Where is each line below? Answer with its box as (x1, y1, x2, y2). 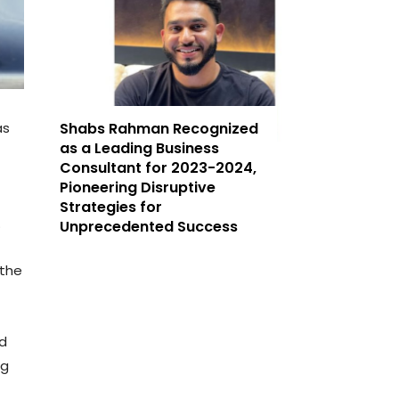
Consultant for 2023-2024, (60, 158, 257, 179)
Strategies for (60, 197, 163, 218)
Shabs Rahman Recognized (60, 118, 259, 140)
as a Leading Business (60, 138, 220, 159)
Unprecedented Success (60, 216, 239, 238)
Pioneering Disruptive (60, 177, 216, 199)
